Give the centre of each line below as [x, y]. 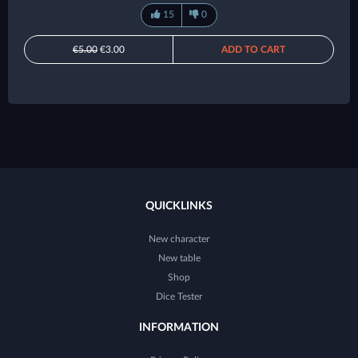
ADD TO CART [253, 49]
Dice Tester [179, 296]
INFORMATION [179, 327]
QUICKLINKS [179, 206]
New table [179, 258]
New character [179, 239]
